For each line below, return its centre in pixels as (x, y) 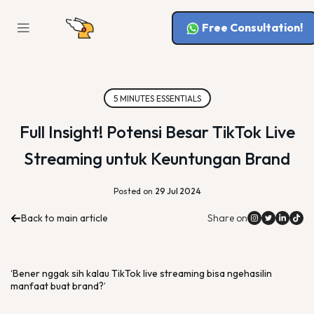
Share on (227, 218)
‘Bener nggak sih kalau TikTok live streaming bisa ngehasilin (141, 273)
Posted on (134, 191)
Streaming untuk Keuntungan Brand (157, 158)
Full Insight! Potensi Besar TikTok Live (157, 132)
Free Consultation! (252, 27)
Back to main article (64, 218)
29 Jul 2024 (178, 191)
